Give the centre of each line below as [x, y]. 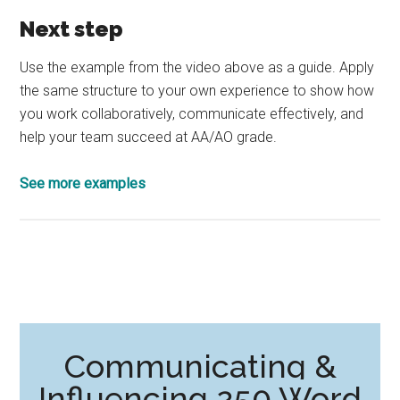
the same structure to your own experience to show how [197, 90]
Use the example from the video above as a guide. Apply [197, 67]
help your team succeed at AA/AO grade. [149, 137]
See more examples [83, 183]
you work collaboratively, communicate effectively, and [192, 113]
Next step [72, 29]
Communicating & [200, 366]
